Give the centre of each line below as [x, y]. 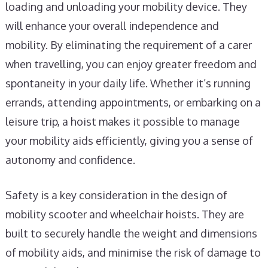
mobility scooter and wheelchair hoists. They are [124, 214]
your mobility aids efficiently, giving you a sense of [129, 141]
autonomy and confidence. [70, 160]
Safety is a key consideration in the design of [116, 195]
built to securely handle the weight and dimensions [131, 233]
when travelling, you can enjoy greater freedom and [131, 64]
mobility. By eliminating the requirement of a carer [128, 45]
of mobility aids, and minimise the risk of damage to [133, 252]
